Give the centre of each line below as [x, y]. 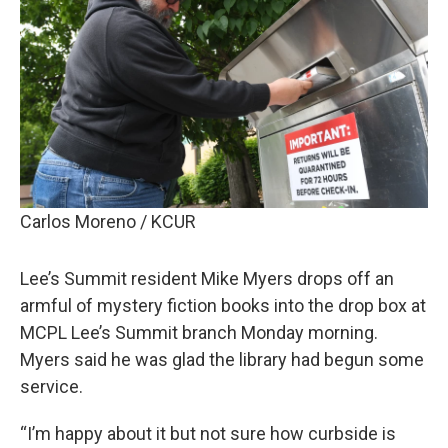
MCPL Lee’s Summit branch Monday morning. [199, 332]
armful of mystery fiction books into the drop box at [223, 305]
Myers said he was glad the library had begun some [222, 359]
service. [51, 386]
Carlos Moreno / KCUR [108, 221]
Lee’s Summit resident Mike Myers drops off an [207, 278]
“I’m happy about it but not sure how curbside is [208, 433]
